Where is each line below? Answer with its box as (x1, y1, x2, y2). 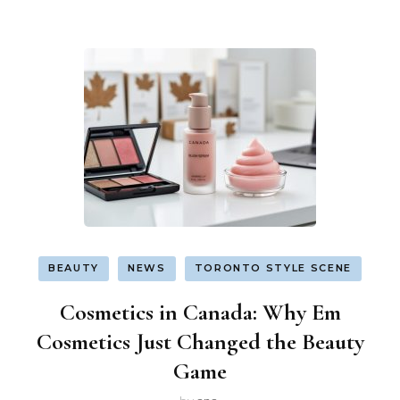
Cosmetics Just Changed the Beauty (36, 327, 364, 355)
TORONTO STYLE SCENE (194, 262, 352, 275)
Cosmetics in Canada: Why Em (59, 297, 341, 326)
